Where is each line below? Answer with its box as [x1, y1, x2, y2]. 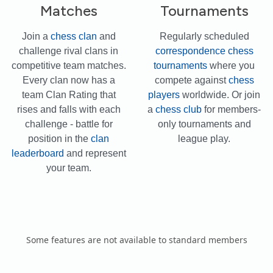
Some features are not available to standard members [26, 233, 247, 246]
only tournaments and [157, 118, 251, 129]
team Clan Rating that [21, 89, 116, 100]
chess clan [50, 30, 97, 41]
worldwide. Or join [180, 89, 261, 100]
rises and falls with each [16, 104, 121, 115]
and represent [63, 147, 126, 158]
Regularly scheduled [159, 30, 249, 41]
